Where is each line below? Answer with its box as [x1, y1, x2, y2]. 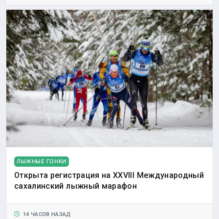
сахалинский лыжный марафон [14, 181, 137, 191]
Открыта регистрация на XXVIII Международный [14, 170, 204, 180]
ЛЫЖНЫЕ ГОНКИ [17, 157, 66, 165]
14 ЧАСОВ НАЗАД [20, 211, 71, 218]
